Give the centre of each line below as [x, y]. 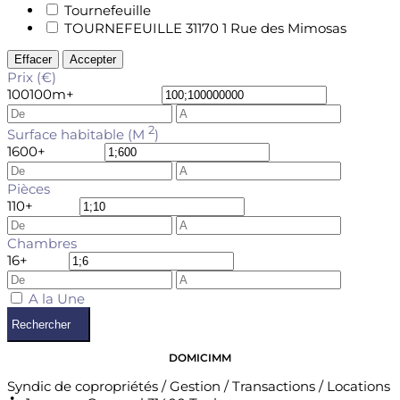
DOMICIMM [200, 357]
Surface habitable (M [78, 134]
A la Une [57, 299]
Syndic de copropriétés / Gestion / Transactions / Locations [199, 386]
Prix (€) [32, 77]
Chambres [42, 243]
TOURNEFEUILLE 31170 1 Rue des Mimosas [205, 28]
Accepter [93, 59]
